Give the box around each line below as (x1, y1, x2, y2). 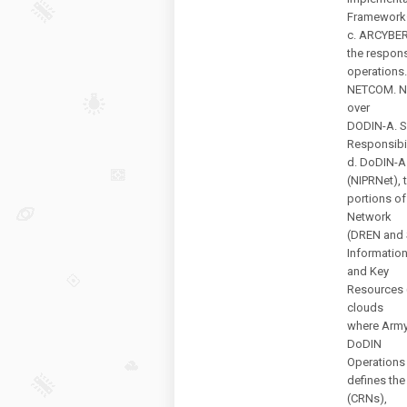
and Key (347, 264, 389, 278)
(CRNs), (347, 392, 387, 405)
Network (347, 210, 392, 223)
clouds (347, 301, 383, 314)
